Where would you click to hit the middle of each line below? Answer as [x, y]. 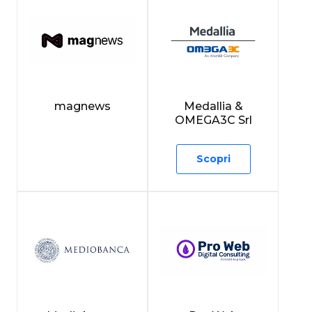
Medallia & [213, 106]
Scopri [213, 158]
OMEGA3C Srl [213, 120]
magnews [82, 106]
